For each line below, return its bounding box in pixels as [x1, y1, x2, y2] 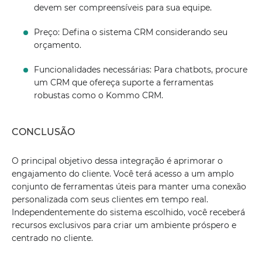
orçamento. [34, 40, 82, 50]
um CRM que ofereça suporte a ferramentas [34, 77, 214, 88]
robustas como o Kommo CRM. [34, 90, 164, 101]
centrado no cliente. [12, 233, 93, 243]
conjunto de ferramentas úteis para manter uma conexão [12, 181, 246, 192]
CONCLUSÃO [12, 126, 75, 137]
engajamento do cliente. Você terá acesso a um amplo [12, 168, 234, 179]
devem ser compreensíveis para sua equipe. [34, 2, 212, 13]
